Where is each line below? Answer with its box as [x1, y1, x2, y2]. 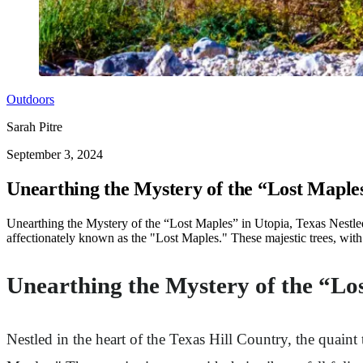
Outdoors [6, 92, 54, 106]
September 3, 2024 [6, 147, 103, 161]
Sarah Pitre [6, 120, 62, 134]
